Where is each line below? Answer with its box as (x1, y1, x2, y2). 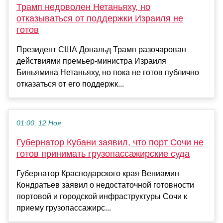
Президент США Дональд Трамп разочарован (16, 45, 186, 54)
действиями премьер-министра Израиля (16, 56, 166, 65)
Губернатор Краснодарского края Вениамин (16, 169, 179, 178)
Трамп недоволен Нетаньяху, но (16, 1, 150, 12)
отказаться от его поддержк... (16, 79, 124, 88)
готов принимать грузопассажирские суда (16, 148, 190, 159)
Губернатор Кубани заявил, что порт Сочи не (16, 137, 204, 147)
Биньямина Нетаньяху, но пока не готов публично (16, 68, 199, 77)
